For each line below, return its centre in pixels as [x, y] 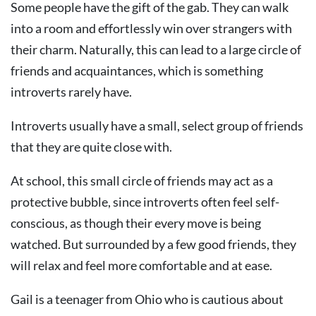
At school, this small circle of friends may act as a [142, 181]
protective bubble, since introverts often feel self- [145, 202]
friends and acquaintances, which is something [137, 71]
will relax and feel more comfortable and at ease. [141, 265]
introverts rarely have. [71, 92]
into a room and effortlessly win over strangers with [151, 28]
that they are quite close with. [91, 147]
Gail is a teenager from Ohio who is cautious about [147, 299]
